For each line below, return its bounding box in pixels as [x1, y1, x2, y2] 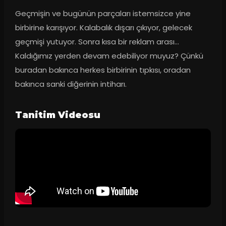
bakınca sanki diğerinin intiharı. [15, 78, 127, 89]
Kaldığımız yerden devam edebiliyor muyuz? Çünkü [15, 50, 203, 61]
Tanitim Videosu [15, 109, 100, 121]
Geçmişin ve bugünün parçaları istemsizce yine [15, 8, 191, 19]
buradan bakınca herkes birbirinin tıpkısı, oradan [15, 64, 191, 75]
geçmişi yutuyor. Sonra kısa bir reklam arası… [15, 36, 179, 47]
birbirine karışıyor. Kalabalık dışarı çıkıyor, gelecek [15, 22, 192, 33]
